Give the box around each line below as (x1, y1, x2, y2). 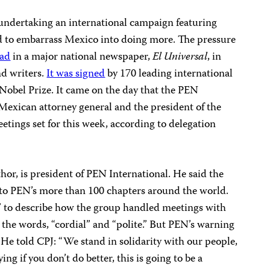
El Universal (152, 48, 208, 67)
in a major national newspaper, (10, 48, 153, 67)
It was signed (46, 65, 105, 84)
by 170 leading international (105, 65, 233, 84)
